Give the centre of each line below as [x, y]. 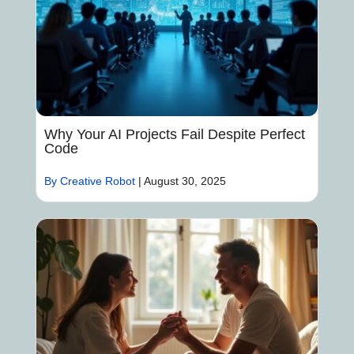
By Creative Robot [89, 181]
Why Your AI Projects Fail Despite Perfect [174, 135]
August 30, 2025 [185, 181]
